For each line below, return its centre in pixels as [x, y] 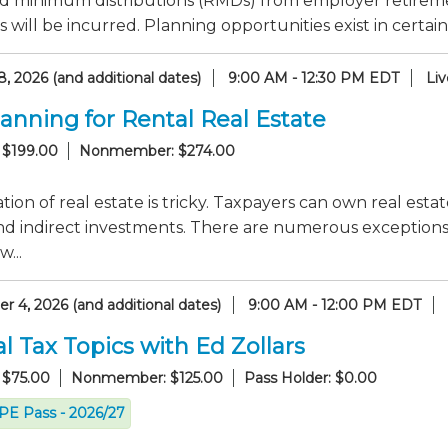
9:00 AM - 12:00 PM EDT [334, 305]
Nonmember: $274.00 [157, 151]
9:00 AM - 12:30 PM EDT [313, 78]
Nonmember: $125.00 [147, 378]
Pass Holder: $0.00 [310, 378]
